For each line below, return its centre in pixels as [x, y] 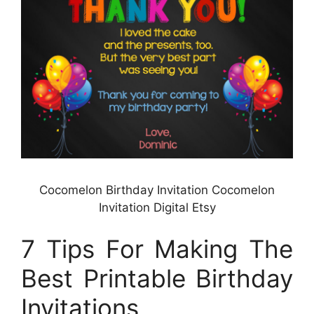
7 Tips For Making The [157, 249]
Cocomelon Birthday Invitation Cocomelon [157, 190]
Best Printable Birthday [157, 279]
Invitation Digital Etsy [157, 207]
